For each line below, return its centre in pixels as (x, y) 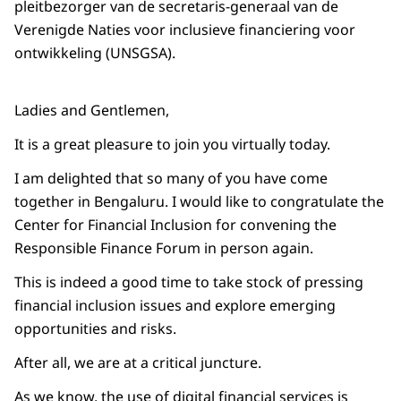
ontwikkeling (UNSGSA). (95, 53)
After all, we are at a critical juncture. (140, 363)
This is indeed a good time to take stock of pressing (189, 282)
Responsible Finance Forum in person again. (166, 248)
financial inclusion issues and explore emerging (175, 306)
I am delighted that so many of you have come (171, 179)
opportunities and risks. (95, 329)
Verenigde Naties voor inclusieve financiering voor (185, 30)
